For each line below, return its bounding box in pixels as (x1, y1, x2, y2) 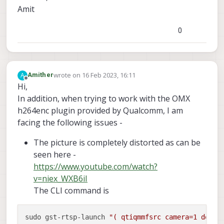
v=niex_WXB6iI (33, 172, 87, 184)
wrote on (53, 70, 82, 80)
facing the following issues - (17, 116, 122, 128)
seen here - (33, 148, 76, 160)
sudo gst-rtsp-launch (25, 212, 109, 221)
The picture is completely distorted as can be (33, 136, 200, 148)
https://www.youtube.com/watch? (33, 160, 157, 172)
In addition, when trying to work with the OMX (17, 92, 190, 104)
